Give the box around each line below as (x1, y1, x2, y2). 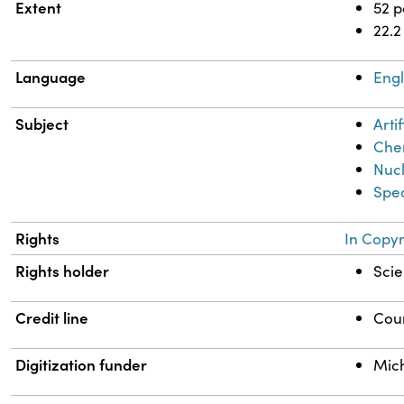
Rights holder (15, 260, 110, 282)
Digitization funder (15, 353, 148, 376)
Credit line (15, 307, 89, 329)
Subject (15, 113, 69, 135)
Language (15, 66, 87, 88)
